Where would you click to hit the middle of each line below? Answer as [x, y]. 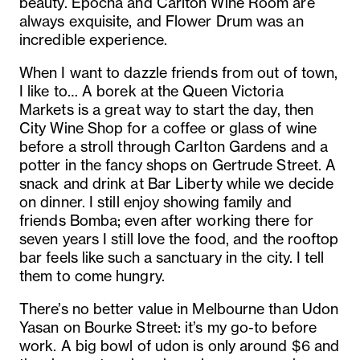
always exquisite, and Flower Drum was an [162, 20]
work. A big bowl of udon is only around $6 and [180, 345]
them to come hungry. [92, 275]
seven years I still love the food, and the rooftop [179, 238]
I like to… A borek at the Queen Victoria [151, 90]
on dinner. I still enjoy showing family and [155, 201]
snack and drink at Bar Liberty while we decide [177, 183]
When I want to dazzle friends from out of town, [179, 72]
